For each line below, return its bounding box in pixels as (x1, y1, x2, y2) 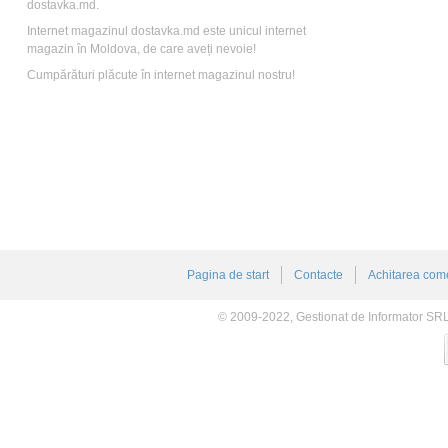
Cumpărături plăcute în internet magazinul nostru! (27, 68, 295, 82)
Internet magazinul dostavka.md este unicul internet (27, 24, 306, 38)
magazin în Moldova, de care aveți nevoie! (27, 42, 256, 56)
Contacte (293, 268, 343, 282)
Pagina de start (186, 268, 269, 282)
